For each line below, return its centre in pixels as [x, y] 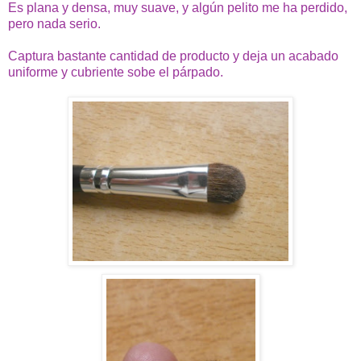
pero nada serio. [54, 23]
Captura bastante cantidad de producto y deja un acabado [173, 56]
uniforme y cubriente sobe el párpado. [116, 72]
